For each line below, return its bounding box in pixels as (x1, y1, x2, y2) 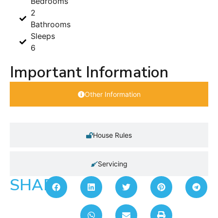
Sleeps (30, 31, 55, 41)
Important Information (10, 62, 168, 83)
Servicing (97, 160, 127, 168)
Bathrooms (30, 19, 71, 30)
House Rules (93, 131, 132, 140)
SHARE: (10, 175, 67, 196)
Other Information (84, 90, 141, 99)
